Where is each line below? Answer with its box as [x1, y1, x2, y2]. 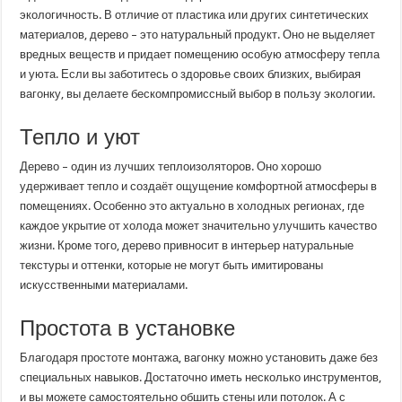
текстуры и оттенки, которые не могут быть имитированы [20, 258, 324, 272]
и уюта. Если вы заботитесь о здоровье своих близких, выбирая [20, 66, 362, 81]
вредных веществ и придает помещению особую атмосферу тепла [20, 47, 380, 61]
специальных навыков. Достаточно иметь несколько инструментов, [20, 370, 382, 384]
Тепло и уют [20, 124, 141, 149]
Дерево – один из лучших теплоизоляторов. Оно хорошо [20, 159, 322, 173]
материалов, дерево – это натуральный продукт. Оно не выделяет [20, 27, 376, 41]
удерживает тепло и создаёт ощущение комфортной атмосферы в [20, 179, 378, 193]
